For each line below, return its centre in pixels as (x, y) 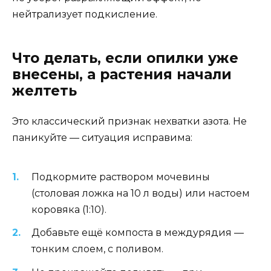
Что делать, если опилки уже (125, 58)
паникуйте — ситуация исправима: (102, 137)
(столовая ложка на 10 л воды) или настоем (141, 194)
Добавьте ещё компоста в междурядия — (138, 233)
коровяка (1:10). (69, 210)
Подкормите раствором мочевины (121, 177)
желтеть (44, 90)
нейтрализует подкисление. (85, 14)
